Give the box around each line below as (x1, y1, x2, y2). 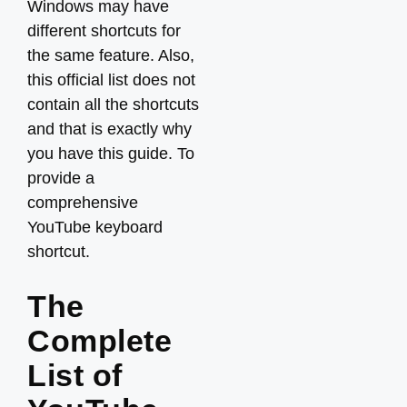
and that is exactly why (27, 120, 192, 138)
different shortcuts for (27, 22, 181, 40)
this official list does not (27, 71, 195, 89)
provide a (27, 169, 94, 187)
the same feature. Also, (27, 46, 194, 65)
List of (27, 358, 123, 392)
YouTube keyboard (27, 218, 163, 236)
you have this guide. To (27, 144, 194, 163)
